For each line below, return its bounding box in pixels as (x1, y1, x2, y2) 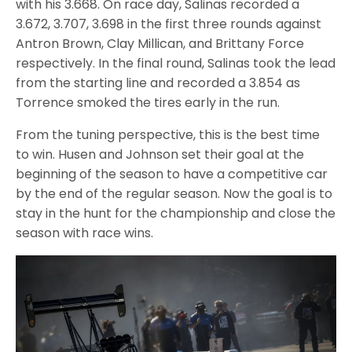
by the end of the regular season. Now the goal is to (16, 184, 333, 203)
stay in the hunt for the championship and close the (16, 203, 336, 222)
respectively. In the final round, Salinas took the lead (16, 53, 336, 72)
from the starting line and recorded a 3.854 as (16, 73, 301, 92)
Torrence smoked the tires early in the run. (16, 93, 280, 112)
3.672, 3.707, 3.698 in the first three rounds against (16, 14, 322, 33)
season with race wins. (16, 223, 154, 242)
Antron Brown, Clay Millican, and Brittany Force (16, 34, 305, 53)
